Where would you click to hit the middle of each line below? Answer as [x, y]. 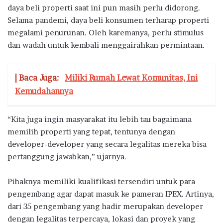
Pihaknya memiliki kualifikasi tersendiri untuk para [101, 181]
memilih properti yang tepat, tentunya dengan [91, 131]
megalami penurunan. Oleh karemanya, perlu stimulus [106, 32]
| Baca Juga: [38, 77]
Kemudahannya [44, 91]
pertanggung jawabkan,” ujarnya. [67, 156]
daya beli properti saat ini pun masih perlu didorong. [104, 7]
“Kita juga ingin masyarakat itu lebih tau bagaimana [100, 119]
